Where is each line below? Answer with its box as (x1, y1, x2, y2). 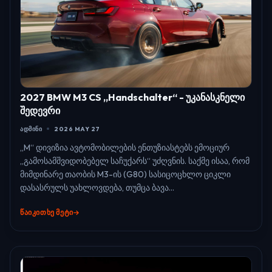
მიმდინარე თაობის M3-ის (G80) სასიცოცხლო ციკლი (20, 168, 231, 180)
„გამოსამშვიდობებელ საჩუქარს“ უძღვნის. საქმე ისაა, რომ (20, 155, 250, 166)
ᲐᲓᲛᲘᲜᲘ (20, 124, 42, 133)
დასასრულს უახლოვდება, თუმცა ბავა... (20, 182, 174, 193)
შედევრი (20, 104, 60, 117)
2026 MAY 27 (54, 124, 100, 133)
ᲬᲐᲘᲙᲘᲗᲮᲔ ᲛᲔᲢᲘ (20, 207, 73, 217)
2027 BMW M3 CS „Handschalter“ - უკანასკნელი (20, 90, 245, 103)
